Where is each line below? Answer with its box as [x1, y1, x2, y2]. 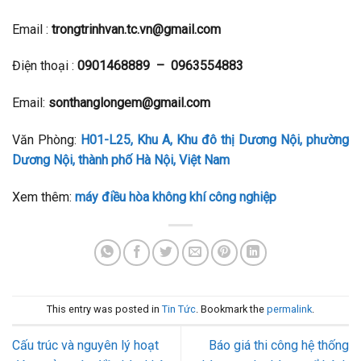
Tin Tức [162, 303, 196, 316]
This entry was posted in [47, 303, 162, 316]
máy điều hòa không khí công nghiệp [75, 189, 276, 205]
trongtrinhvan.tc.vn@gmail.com [52, 21, 221, 37]
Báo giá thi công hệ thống [209, 337, 349, 353]
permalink [267, 303, 312, 316]
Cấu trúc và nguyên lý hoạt [12, 337, 159, 353]
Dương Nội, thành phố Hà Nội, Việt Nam [12, 151, 230, 168]
